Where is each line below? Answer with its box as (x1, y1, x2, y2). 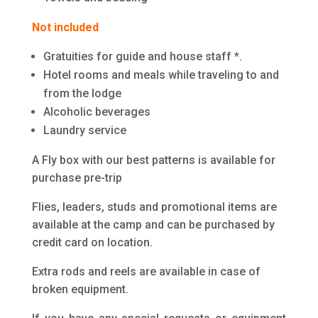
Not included (31, 21, 99, 34)
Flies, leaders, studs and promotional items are (31, 200, 277, 214)
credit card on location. (31, 236, 153, 249)
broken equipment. (31, 283, 128, 296)
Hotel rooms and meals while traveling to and (43, 68, 279, 82)
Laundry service (43, 124, 126, 137)
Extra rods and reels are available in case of (31, 265, 261, 278)
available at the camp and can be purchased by (31, 218, 275, 231)
